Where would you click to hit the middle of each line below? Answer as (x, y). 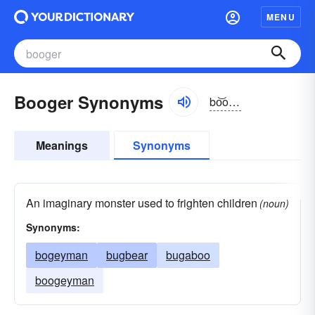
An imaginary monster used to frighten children (142, 203)
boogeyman (65, 280)
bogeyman (62, 255)
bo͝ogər (234, 101)
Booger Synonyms (89, 102)
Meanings (62, 145)
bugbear (127, 255)
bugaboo (188, 255)
